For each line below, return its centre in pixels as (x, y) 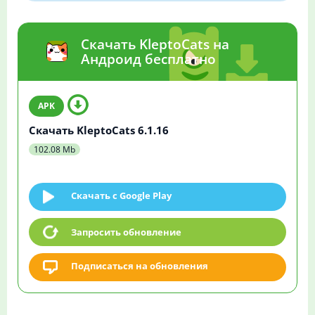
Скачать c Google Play (121, 196)
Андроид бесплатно (148, 59)
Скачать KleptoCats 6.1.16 (99, 130)
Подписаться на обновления (140, 266)
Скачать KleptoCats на (155, 45)
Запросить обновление (126, 232)
